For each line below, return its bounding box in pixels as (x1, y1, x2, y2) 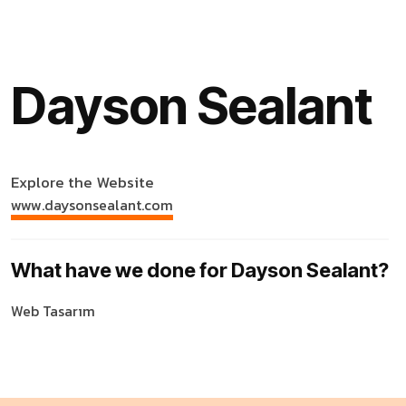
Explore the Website (11, 170, 154, 195)
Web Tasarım (11, 300, 95, 323)
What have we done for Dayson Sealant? (11, 258, 389, 283)
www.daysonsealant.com (11, 194, 173, 217)
